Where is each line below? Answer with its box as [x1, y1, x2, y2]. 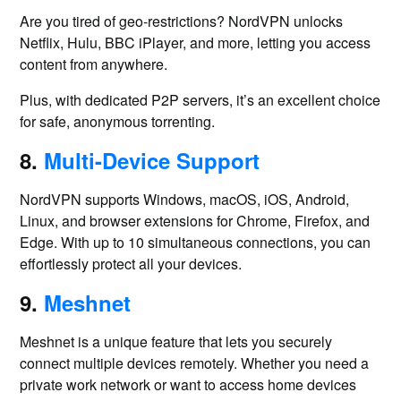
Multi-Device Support [44, 145, 260, 175]
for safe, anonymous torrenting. [20, 111, 216, 132]
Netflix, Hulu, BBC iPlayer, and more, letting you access [20, 32, 371, 53]
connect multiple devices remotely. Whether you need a [20, 353, 370, 373]
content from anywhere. [20, 54, 168, 74]
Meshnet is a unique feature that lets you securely [20, 331, 333, 352]
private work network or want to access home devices [20, 374, 357, 395]
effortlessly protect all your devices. [20, 253, 243, 274]
